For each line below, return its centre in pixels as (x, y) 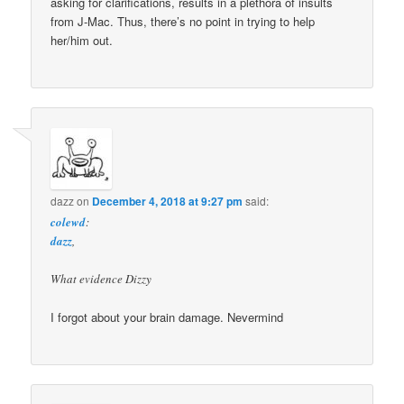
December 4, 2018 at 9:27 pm (168, 201)
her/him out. (82, 41)
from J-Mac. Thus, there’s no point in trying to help (183, 22)
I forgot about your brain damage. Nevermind (167, 317)
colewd (69, 221)
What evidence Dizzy (101, 278)
